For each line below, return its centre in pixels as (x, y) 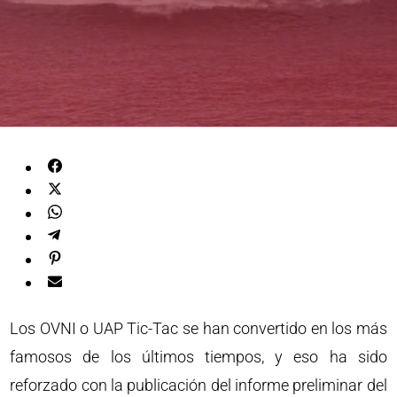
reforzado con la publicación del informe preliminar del (198, 385)
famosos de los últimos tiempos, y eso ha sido (198, 357)
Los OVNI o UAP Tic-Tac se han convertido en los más (198, 328)
